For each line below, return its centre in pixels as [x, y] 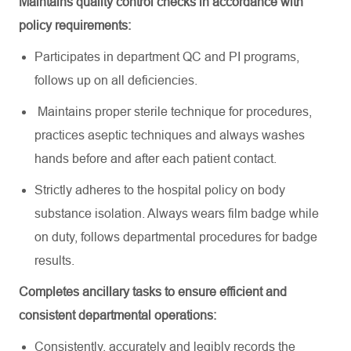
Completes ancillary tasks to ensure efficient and [153, 292]
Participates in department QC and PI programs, [167, 57]
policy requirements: [76, 25]
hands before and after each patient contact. [157, 159]
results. [54, 261]
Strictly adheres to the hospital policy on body [160, 190]
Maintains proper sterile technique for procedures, [173, 112]
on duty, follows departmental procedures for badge [176, 237]
